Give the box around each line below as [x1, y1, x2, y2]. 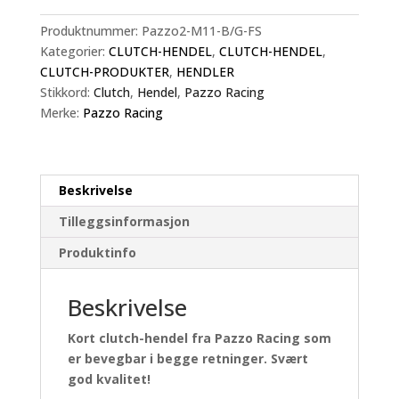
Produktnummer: [39, 22, 142, 40]
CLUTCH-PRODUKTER [39, 63, 169, 81]
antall [38, 54, 71, 72]
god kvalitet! [67, 370, 151, 388]
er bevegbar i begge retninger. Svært [67, 350, 308, 368]
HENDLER [175, 63, 234, 81]
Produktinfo [58, 244, 136, 262]
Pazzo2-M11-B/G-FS [141, 22, 262, 40]
